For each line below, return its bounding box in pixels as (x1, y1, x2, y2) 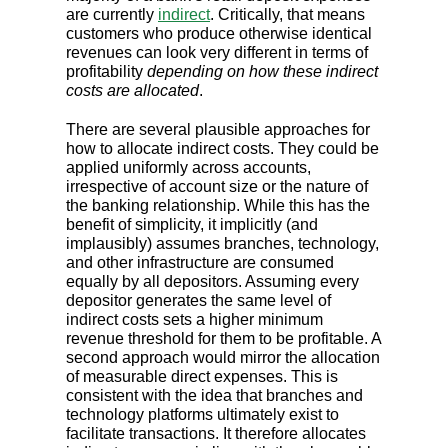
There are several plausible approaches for (66, 121, 370, 139)
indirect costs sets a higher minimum (66, 311, 323, 329)
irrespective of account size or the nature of (66, 178, 368, 196)
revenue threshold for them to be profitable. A (66, 330, 381, 348)
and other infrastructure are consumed (66, 254, 334, 272)
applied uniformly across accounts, (66, 159, 311, 177)
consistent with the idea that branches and (66, 387, 363, 405)
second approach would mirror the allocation (66, 349, 380, 367)
